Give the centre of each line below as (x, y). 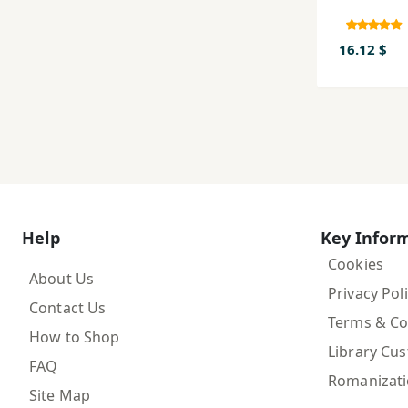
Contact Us (68, 307)
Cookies (356, 264)
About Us (62, 278)
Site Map (60, 395)
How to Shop (75, 337)
